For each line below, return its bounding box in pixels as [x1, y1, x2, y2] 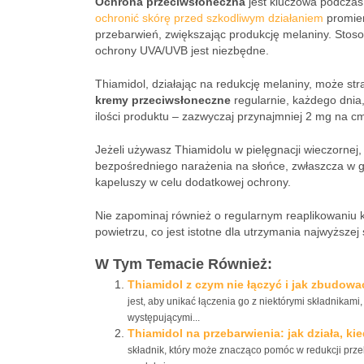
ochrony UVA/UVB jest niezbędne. [95, 44, 269, 57]
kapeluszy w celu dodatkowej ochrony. [95, 175, 291, 188]
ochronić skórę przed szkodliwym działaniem [95, 11, 323, 24]
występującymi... [128, 312, 200, 323]
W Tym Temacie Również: [95, 256, 272, 272]
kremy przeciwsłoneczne [95, 93, 231, 106]
